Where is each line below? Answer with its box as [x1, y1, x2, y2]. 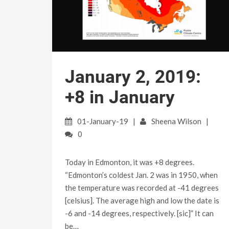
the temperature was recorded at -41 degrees [65, 182, 219, 192]
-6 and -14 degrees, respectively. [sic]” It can [65, 208, 214, 218]
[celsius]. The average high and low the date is [65, 195, 219, 205]
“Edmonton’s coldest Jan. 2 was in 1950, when [65, 170, 218, 179]
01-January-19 [76, 116, 130, 126]
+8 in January [65, 86, 175, 108]
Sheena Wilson [151, 116, 201, 126]
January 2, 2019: [65, 66, 201, 87]
